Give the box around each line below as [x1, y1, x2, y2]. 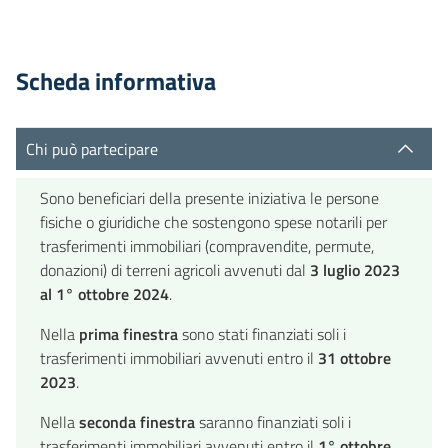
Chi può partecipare [26, 136, 158, 161]
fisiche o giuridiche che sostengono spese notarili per [40, 209, 387, 234]
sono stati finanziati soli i [178, 321, 346, 346]
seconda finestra [79, 409, 195, 434]
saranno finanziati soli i [195, 409, 351, 434]
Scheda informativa [16, 62, 216, 99]
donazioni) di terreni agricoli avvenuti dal [40, 257, 310, 282]
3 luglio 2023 [310, 257, 400, 282]
